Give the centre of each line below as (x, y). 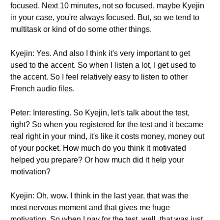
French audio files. (42, 89)
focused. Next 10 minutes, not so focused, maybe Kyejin (107, 6)
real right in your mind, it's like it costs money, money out (107, 136)
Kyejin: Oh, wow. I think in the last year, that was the (99, 196)
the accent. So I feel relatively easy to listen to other (99, 77)
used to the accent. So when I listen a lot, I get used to (103, 65)
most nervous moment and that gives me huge (90, 207)
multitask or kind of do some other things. (81, 29)
